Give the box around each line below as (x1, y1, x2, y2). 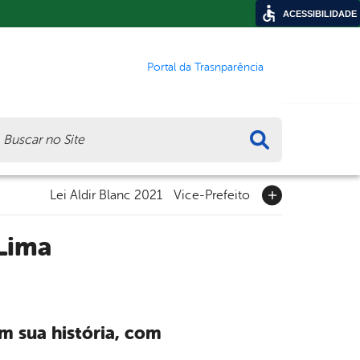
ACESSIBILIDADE (283, 9, 357, 18)
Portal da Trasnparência (147, 60, 264, 73)
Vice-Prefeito (174, 187, 250, 202)
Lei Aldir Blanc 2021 (50, 187, 162, 202)
